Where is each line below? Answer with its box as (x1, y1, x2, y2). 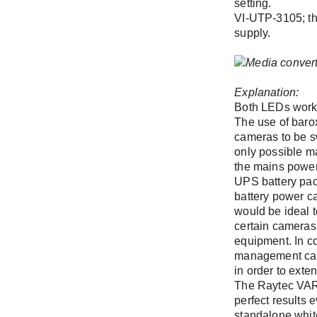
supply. (234, 26, 271, 39)
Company (251, 33, 301, 46)
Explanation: (234, 86, 299, 98)
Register (251, 71, 295, 84)
